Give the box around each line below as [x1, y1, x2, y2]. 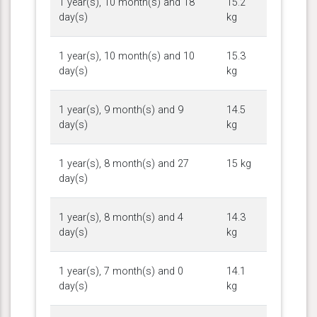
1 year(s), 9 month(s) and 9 [59, 103, 183, 116]
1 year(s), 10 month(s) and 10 [59, 50, 195, 62]
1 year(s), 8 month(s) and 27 [59, 157, 189, 170]
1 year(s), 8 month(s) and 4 [59, 211, 183, 224]
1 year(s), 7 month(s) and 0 [59, 265, 183, 277]
